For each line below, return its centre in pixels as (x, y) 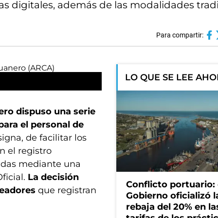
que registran (66, 190)
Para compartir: (180, 35)
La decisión (53, 177)
